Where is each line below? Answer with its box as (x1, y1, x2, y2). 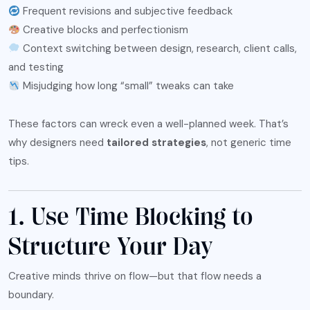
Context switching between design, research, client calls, (20, 42, 298, 56)
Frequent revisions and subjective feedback (20, 4, 233, 19)
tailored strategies (107, 136, 206, 150)
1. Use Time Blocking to (8, 203, 253, 232)
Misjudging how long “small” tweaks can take (20, 79, 235, 93)
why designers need (8, 136, 107, 150)
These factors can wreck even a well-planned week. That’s (8, 117, 289, 131)
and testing (8, 60, 64, 75)
